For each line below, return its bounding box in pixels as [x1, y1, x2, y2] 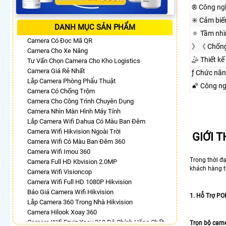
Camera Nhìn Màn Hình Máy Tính [27, 107, 121, 115]
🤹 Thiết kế [192, 55, 224, 64]
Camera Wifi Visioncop [27, 167, 92, 176]
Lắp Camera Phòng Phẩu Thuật [27, 77, 116, 85]
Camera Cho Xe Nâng [27, 46, 88, 54]
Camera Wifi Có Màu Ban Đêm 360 [27, 137, 125, 145]
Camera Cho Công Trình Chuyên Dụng [27, 97, 134, 105]
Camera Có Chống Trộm [27, 87, 95, 95]
